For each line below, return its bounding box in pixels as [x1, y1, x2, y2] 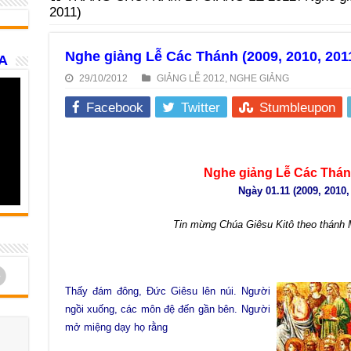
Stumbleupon [259, 100, 335, 115]
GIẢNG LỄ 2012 [156, 73, 225, 84]
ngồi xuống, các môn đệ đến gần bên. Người [64, 303, 270, 315]
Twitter [180, 100, 220, 115]
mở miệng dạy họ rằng [64, 321, 168, 333]
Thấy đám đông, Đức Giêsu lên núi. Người [64, 285, 270, 297]
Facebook [85, 100, 143, 115]
